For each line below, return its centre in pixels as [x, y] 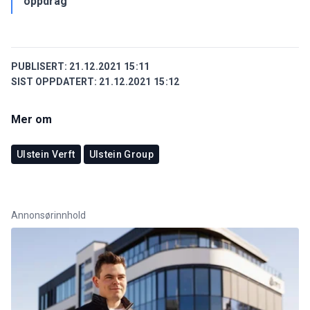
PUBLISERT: [39, 66]
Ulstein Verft [46, 154]
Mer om [31, 119]
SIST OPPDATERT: [54, 81]
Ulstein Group [121, 154]
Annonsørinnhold [48, 215]
